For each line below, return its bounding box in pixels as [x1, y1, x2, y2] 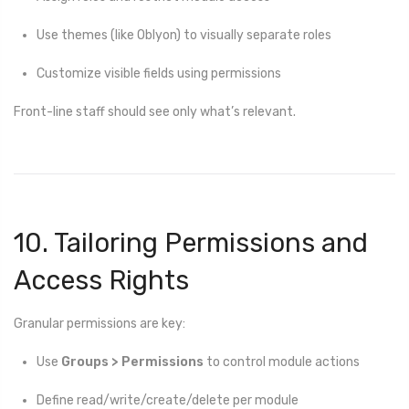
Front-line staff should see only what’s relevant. [14, 104, 296, 121]
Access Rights [14, 265, 189, 297]
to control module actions [204, 354, 360, 371]
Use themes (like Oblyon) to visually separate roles [37, 27, 331, 44]
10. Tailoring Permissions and [14, 227, 368, 259]
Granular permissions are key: [14, 315, 185, 331]
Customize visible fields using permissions [37, 66, 281, 82]
